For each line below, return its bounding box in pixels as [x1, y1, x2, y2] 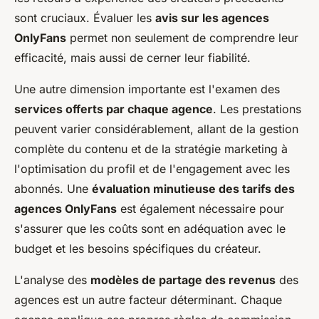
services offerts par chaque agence [14, 102, 213, 117]
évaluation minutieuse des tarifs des [92, 182, 295, 197]
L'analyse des [14, 273, 90, 288]
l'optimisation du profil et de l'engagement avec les [14, 162, 290, 177]
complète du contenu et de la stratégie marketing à [14, 142, 288, 157]
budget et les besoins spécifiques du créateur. [14, 241, 261, 256]
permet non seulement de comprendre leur [66, 31, 298, 46]
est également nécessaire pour [117, 202, 284, 216]
